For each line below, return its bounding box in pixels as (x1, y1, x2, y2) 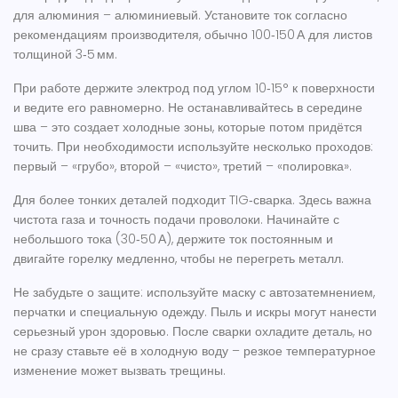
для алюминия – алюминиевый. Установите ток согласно (13, 6, 347, 24)
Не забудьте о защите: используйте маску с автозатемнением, (13, 283, 375, 301)
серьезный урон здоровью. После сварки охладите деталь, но (13, 322, 372, 340)
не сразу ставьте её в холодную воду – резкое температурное (13, 342, 376, 360)
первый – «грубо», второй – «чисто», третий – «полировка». (13, 157, 352, 175)
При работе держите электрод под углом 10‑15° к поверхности (13, 79, 375, 97)
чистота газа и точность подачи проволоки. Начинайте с (13, 211, 339, 228)
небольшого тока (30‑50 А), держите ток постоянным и (13, 230, 333, 248)
